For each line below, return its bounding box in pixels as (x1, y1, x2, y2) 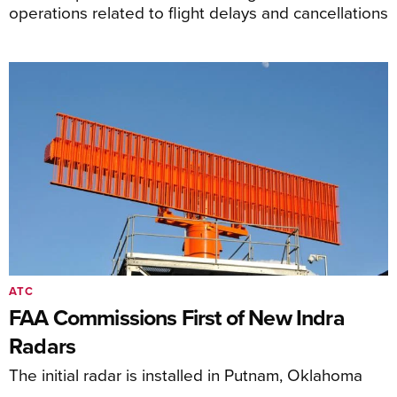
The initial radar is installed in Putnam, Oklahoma (9, 362, 362, 387)
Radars (9, 330, 76, 362)
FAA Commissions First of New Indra (9, 301, 345, 334)
